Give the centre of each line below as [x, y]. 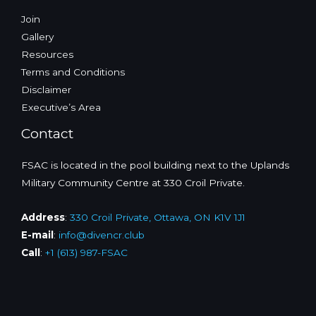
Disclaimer [46, 90]
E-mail [37, 235]
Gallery [37, 37]
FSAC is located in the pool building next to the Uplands [155, 165]
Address [43, 218]
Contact [47, 134]
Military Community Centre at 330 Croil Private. [133, 183]
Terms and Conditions [73, 72]
